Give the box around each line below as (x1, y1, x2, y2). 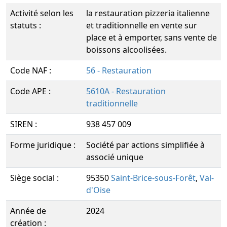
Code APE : (10, 86, 51, 97)
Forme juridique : (10, 139, 75, 150)
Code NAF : (10, 65, 51, 76)
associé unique (86, 152, 143, 163)
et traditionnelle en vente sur (86, 20, 197, 31)
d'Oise (86, 184, 110, 196)
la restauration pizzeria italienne (86, 8, 210, 19)
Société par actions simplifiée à (86, 139, 205, 150)
